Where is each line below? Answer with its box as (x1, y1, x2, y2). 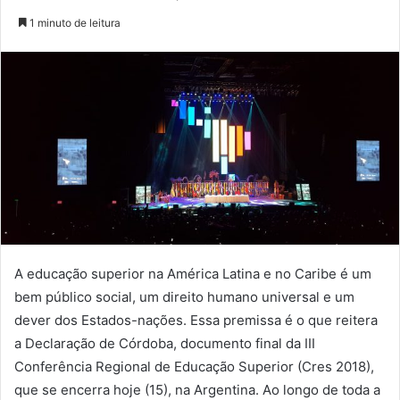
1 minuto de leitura (27, 15, 121, 29)
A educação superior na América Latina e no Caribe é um (14, 265, 371, 283)
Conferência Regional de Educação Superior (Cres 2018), (14, 358, 374, 376)
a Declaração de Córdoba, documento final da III (14, 335, 315, 353)
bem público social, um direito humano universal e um (14, 288, 354, 306)
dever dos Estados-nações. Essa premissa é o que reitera (14, 312, 378, 329)
